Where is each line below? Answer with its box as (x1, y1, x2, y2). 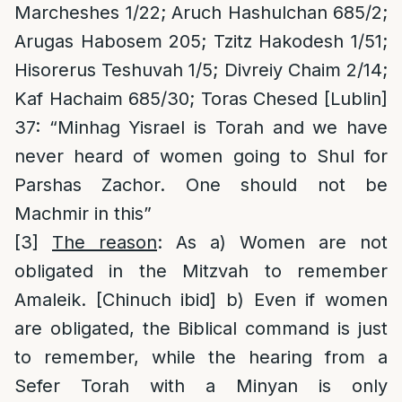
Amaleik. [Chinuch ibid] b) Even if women (14, 289, 388, 310)
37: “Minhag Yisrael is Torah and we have (14, 117, 388, 138)
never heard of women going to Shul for (14, 145, 388, 167)
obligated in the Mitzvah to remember (14, 260, 388, 282)
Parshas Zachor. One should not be (14, 174, 388, 196)
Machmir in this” (14, 203, 152, 224)
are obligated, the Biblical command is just (14, 318, 388, 339)
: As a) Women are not (157, 232, 388, 253)
